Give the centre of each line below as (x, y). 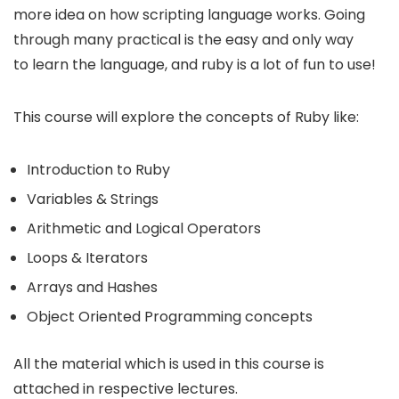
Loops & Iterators (87, 257)
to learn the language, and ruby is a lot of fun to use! (195, 64)
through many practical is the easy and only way (183, 39)
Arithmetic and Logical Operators (144, 228)
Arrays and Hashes (92, 287)
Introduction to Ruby (98, 169)
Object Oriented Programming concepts (170, 316)
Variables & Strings (93, 199)
